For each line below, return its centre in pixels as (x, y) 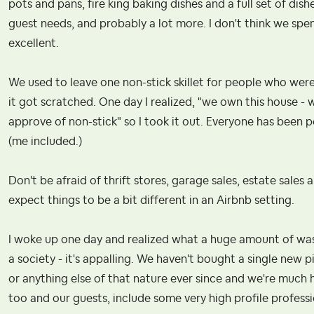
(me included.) (45, 141)
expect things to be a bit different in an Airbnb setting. (153, 200)
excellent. (34, 43)
